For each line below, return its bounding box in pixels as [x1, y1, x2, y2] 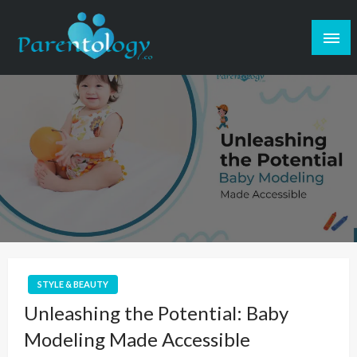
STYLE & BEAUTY [37, 278, 108, 289]
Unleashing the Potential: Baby [24, 300, 288, 324]
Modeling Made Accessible [24, 327, 250, 351]
